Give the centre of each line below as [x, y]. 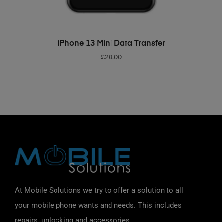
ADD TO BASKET [114, 40]
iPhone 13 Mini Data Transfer [111, 44]
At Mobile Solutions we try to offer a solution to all [99, 190]
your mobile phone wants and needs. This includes [98, 205]
